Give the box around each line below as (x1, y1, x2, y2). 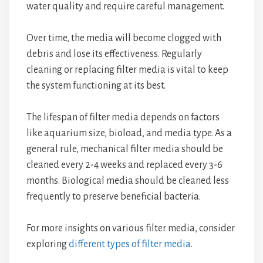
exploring (26, 239, 69, 249)
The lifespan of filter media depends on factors (26, 112, 220, 123)
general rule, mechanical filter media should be (26, 144, 223, 154)
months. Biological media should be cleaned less (26, 176, 229, 186)
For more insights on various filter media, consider (26, 223, 235, 234)
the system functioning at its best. (26, 80, 166, 91)
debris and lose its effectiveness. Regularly (26, 49, 202, 59)
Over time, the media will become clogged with (26, 33, 221, 43)
